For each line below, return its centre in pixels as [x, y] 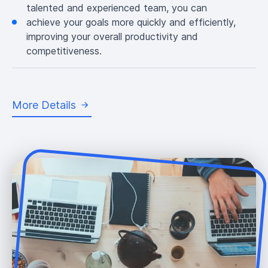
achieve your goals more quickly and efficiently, [131, 22]
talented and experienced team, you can [117, 7]
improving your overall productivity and [112, 36]
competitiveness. [64, 51]
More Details [44, 105]
